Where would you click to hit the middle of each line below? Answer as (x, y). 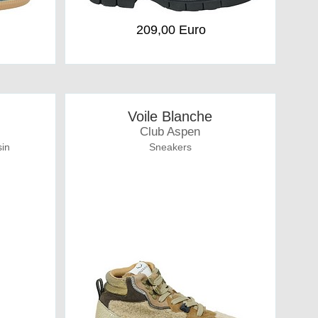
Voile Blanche (170, 116)
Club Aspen (170, 132)
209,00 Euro (171, 30)
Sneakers (170, 147)
